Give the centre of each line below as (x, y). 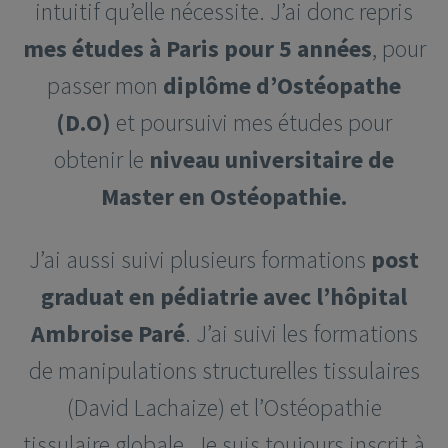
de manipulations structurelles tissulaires (224, 370)
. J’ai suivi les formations (301, 333)
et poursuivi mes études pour (251, 122)
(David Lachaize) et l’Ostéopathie (224, 407)
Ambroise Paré (107, 333)
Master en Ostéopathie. (224, 196)
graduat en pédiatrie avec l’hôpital (224, 296)
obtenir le (101, 159)
